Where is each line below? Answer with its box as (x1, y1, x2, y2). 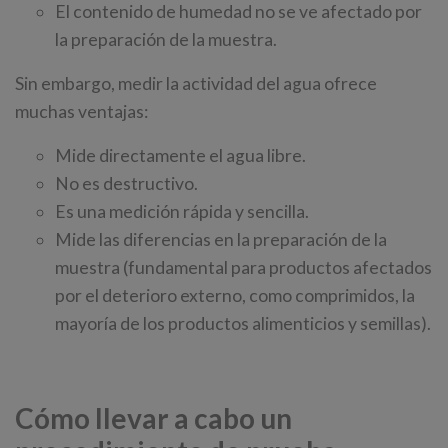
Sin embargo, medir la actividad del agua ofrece (15, 73, 377, 95)
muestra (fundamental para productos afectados (55, 257, 432, 279)
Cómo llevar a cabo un (15, 401, 292, 436)
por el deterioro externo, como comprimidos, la (55, 285, 415, 307)
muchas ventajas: (15, 101, 148, 123)
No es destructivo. (55, 173, 198, 195)
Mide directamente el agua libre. (55, 145, 306, 167)
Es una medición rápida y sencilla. (55, 201, 309, 223)
